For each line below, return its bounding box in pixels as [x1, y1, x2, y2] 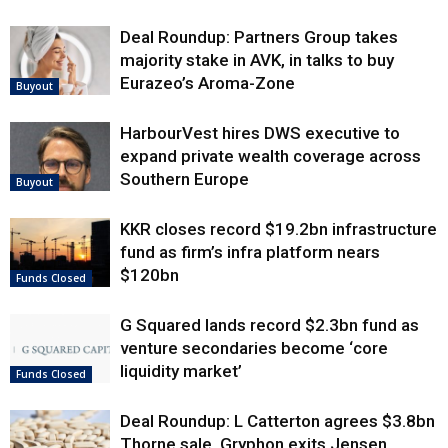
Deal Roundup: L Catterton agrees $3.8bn [120, 411, 435, 432]
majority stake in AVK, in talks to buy [120, 50, 394, 71]
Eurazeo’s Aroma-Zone [120, 73, 295, 94]
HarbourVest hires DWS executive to [120, 123, 400, 144]
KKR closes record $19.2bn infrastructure [120, 219, 437, 240]
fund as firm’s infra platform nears [120, 242, 380, 263]
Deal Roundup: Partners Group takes [120, 27, 398, 48]
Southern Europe [120, 169, 249, 190]
